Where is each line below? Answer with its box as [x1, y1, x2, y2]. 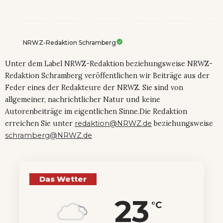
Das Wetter [39, 174, 87, 184]
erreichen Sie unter [5, 119, 75, 128]
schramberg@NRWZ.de [5, 131, 92, 140]
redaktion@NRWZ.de [75, 119, 152, 128]
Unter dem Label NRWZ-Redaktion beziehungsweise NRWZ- [5, 59, 213, 69]
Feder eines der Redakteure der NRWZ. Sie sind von [5, 83, 183, 93]
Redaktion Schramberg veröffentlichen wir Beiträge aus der [5, 71, 210, 81]
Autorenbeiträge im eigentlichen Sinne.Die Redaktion [5, 107, 187, 116]
